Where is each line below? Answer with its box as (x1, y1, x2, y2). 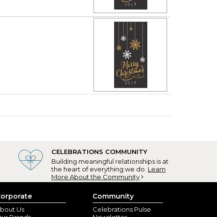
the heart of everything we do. (51, 165, 148, 173)
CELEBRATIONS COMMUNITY (51, 147, 147, 155)
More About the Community (51, 172, 139, 181)
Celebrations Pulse (93, 205, 151, 213)
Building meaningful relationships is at (51, 157, 169, 165)
